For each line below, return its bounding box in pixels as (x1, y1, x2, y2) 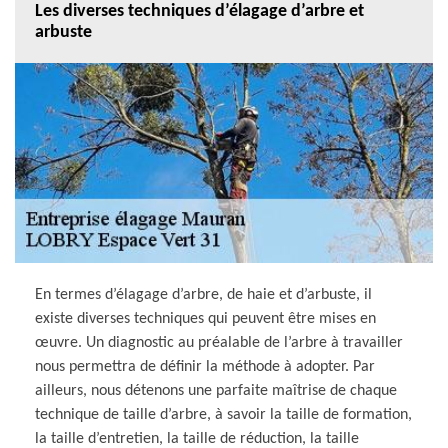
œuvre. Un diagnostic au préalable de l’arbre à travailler (35, 334, 403, 351)
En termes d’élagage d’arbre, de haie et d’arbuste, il (35, 286, 372, 303)
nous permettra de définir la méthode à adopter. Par (35, 358, 375, 375)
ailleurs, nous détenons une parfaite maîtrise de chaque (35, 382, 397, 399)
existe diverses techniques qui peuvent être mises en (35, 310, 376, 327)
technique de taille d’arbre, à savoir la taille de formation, (35, 406, 412, 423)
